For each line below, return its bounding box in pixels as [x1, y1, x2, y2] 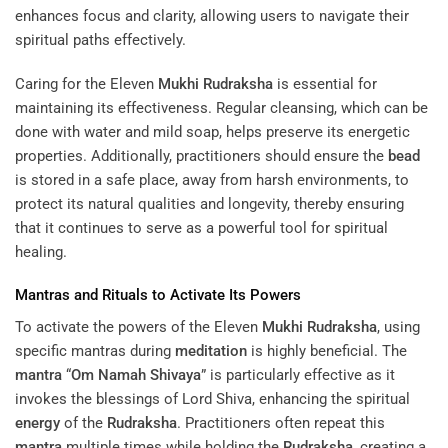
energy [15, 413, 60, 432]
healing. [15, 242, 67, 261]
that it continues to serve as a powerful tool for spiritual [15, 218, 388, 237]
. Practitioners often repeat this [177, 413, 385, 432]
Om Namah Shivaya [71, 365, 201, 384]
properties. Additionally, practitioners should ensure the [15, 146, 388, 165]
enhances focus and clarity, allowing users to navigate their [15, 7, 409, 26]
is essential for [273, 74, 377, 93]
